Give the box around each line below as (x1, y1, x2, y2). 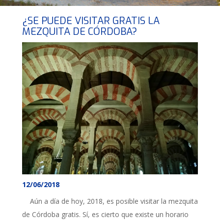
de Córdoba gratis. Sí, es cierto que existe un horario (22, 209, 189, 219)
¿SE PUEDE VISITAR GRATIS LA (22, 14, 160, 27)
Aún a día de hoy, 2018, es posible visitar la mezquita (22, 196, 198, 206)
